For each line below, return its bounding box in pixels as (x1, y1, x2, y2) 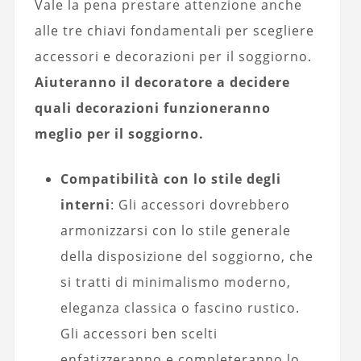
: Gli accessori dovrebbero (110, 196, 290, 214)
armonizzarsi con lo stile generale (60, 222, 291, 240)
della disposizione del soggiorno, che (60, 247, 313, 266)
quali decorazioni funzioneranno (34, 99, 271, 118)
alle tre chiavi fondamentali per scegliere (34, 22, 314, 40)
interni (60, 196, 110, 214)
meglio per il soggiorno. (34, 125, 204, 143)
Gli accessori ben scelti (60, 325, 218, 343)
